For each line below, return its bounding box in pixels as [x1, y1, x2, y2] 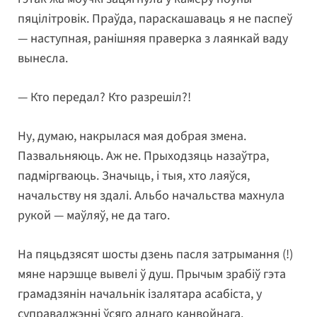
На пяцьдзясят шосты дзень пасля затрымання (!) [18, 246, 293, 264]
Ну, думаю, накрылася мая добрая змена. [18, 127, 246, 146]
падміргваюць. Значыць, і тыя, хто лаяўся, [18, 167, 250, 185]
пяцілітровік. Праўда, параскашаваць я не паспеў [18, 10, 292, 28]
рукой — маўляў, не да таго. [18, 207, 170, 225]
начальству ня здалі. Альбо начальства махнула [18, 187, 284, 205]
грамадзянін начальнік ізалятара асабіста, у [18, 285, 262, 304]
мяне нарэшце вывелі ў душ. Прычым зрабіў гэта [18, 265, 286, 284]
